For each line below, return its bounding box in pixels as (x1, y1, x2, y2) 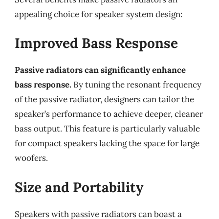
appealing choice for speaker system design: (15, 8, 182, 20)
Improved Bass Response (15, 34, 178, 52)
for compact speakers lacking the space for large (15, 138, 199, 149)
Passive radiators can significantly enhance (15, 65, 186, 75)
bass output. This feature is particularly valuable (15, 123, 200, 134)
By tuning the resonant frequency (71, 79, 201, 90)
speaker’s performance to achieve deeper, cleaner (15, 109, 203, 119)
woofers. (15, 153, 48, 163)
